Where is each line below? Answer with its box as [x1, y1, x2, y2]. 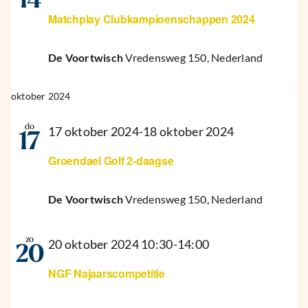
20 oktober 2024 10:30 [48, 237, 173, 252]
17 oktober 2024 [48, 124, 139, 139]
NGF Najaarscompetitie [48, 265, 165, 282]
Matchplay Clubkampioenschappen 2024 [48, 10, 255, 27]
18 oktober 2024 [143, 124, 234, 139]
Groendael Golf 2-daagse [48, 153, 174, 169]
